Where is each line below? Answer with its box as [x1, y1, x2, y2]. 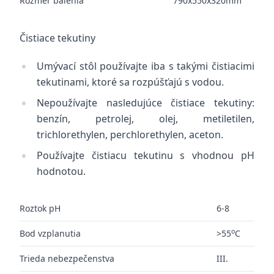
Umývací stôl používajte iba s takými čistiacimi [37, 59, 254, 73]
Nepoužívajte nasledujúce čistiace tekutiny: [37, 96, 254, 109]
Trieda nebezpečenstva [20, 253, 114, 264]
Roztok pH [20, 202, 61, 214]
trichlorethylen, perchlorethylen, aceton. [37, 128, 223, 141]
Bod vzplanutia [20, 228, 81, 239]
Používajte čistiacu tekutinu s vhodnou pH [37, 149, 254, 162]
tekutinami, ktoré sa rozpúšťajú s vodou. [37, 75, 224, 89]
